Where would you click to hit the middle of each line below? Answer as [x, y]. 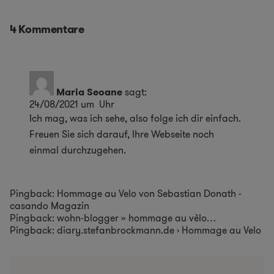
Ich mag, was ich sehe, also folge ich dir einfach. [135, 118]
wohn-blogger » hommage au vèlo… [136, 218]
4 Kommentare [47, 29]
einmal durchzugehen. [78, 150]
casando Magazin [50, 206]
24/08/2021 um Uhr [72, 104]
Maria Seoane [89, 92]
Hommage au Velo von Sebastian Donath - [149, 193]
